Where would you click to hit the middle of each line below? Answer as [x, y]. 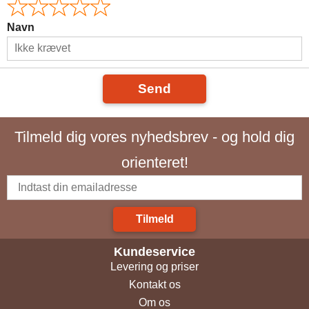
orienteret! [154, 162]
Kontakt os [154, 284]
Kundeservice [154, 251]
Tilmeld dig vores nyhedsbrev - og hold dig [154, 137]
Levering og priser [154, 266]
